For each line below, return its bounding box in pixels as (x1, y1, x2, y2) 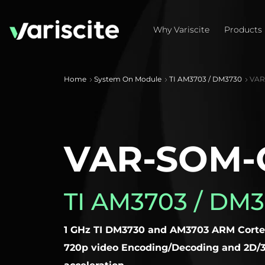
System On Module (93, 75, 161, 83)
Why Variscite (153, 24, 209, 34)
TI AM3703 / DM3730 (169, 75, 242, 83)
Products (224, 24, 262, 34)
